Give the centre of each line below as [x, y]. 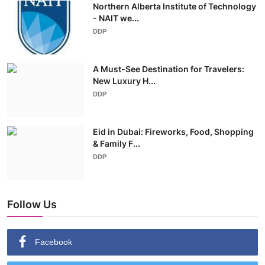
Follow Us [32, 205]
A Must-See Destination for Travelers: [169, 69]
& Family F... [117, 144]
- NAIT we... [116, 18]
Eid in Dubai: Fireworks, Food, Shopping [173, 132]
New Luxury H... [124, 81]
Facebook [54, 242]
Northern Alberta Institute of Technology [174, 7]
